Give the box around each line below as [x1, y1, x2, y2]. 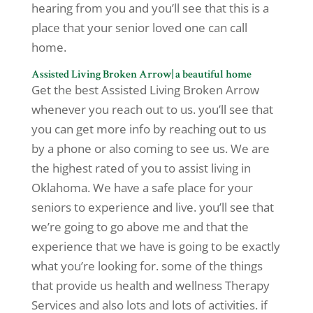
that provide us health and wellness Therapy [31, 277, 270, 294]
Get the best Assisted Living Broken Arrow [31, 82, 259, 99]
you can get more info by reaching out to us [31, 121, 266, 138]
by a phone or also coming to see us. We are [31, 140, 270, 157]
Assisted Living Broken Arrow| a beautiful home [31, 67, 252, 82]
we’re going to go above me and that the [31, 219, 249, 235]
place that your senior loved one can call [31, 20, 247, 36]
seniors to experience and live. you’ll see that [31, 199, 274, 216]
